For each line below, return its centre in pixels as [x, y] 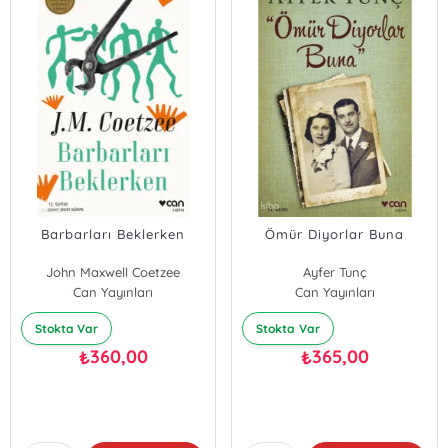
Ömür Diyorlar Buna [335, 234]
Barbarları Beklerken [113, 234]
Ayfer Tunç [334, 272]
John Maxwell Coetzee [113, 272]
